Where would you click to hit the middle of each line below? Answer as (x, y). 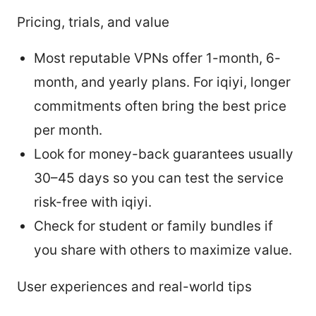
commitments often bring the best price (160, 106)
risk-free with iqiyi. (93, 202)
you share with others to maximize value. (163, 250)
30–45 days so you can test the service (159, 178)
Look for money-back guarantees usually (164, 154)
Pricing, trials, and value (93, 22)
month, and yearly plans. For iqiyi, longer (162, 82)
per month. (68, 130)
